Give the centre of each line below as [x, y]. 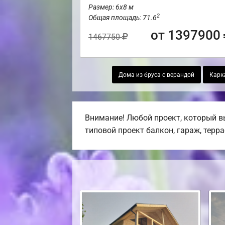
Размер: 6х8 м [111, 7]
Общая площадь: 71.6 [123, 18]
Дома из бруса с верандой [156, 75]
